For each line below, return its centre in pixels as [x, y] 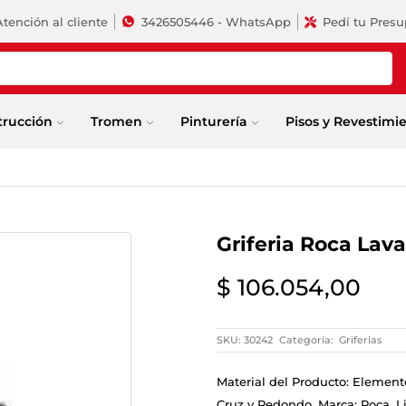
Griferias [361, 340]
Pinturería [214, 121]
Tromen [117, 121]
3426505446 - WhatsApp [216, 21]
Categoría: [308, 340]
